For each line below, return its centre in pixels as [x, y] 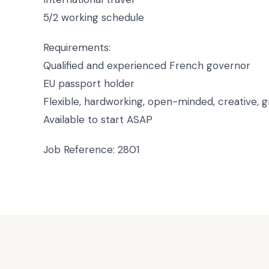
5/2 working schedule [94, 17]
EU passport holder [89, 83]
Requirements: [77, 47]
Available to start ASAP [98, 119]
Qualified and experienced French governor [147, 65]
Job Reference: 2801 [91, 149]
